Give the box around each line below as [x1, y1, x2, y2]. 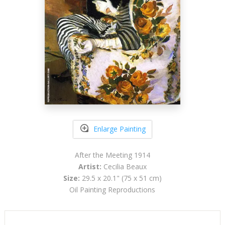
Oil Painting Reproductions [69, 184, 156, 194]
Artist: [78, 161, 101, 171]
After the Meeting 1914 [74, 150, 150, 160]
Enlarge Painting [93, 124, 146, 134]
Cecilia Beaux [101, 161, 147, 171]
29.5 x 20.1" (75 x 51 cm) [79, 173, 162, 183]
